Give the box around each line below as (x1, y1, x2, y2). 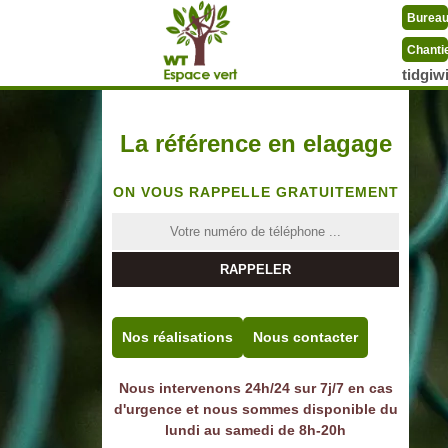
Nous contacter (253, 329, 358, 345)
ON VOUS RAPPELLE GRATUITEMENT (112, 184, 399, 200)
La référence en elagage (119, 130, 392, 157)
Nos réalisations (122, 329, 233, 345)
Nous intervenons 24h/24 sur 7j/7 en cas (118, 380, 393, 396)
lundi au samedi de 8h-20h (165, 422, 346, 438)
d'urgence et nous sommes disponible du (113, 401, 398, 417)
